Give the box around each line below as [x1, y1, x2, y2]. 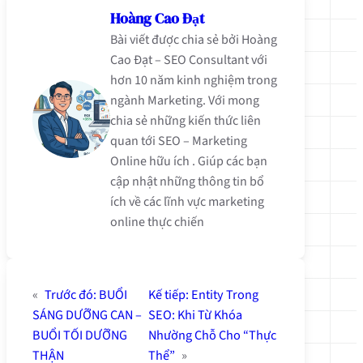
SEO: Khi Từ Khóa [148, 305, 243, 324]
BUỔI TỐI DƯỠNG [32, 325, 127, 344]
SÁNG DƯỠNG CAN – [32, 305, 142, 324]
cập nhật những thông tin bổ [110, 172, 264, 190]
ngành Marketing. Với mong [110, 91, 259, 109]
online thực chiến [110, 212, 204, 231]
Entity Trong [191, 284, 259, 304]
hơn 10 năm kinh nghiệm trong [110, 70, 277, 89]
